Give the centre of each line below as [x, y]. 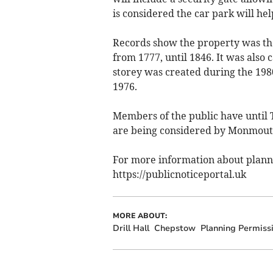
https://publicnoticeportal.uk [179, 174]
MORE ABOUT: [140, 215]
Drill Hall [131, 228]
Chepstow [175, 228]
